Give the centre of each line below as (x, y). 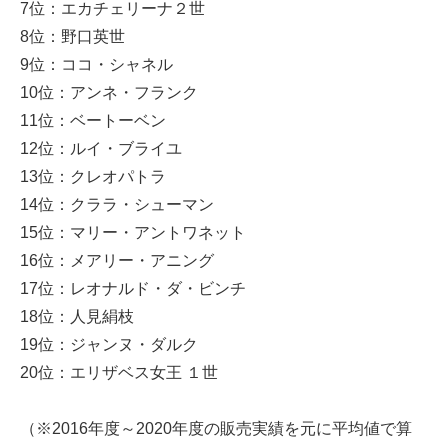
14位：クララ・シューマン (117, 205)
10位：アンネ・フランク (109, 93)
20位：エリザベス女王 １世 (119, 373)
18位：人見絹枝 (77, 317)
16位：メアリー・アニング (117, 261)
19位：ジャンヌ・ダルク (109, 345)
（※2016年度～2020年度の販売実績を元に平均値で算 (216, 429)
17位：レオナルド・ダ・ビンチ (133, 289)
